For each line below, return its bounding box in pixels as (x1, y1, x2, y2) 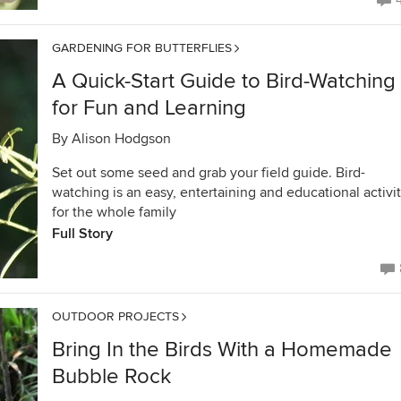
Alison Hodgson (72, 130, 171, 148)
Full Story (52, 225, 113, 243)
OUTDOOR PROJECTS (52, 309, 179, 324)
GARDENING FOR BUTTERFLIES (52, 40, 232, 55)
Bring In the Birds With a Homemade (52, 337, 392, 363)
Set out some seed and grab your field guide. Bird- (52, 164, 365, 182)
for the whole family (52, 203, 176, 221)
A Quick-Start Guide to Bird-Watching (52, 68, 396, 94)
